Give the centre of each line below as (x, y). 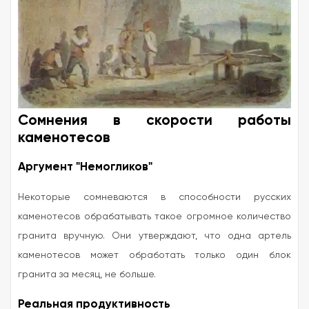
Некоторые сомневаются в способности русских (154, 196)
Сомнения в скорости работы (154, 120)
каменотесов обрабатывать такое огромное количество (154, 216)
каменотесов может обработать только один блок (154, 254)
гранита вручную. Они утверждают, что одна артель (154, 235)
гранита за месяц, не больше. (87, 273)
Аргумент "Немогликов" (85, 166)
